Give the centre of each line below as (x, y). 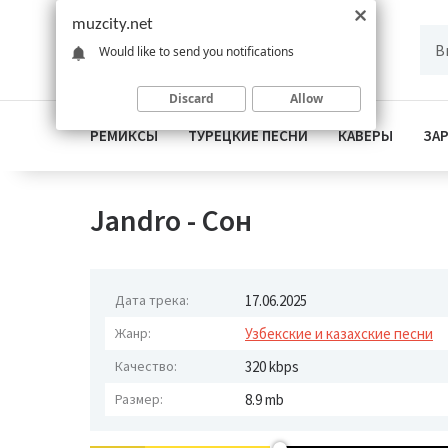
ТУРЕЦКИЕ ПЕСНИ (248, 135)
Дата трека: (152, 300)
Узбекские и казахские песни (339, 333)
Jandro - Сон (171, 220)
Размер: (139, 399)
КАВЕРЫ (365, 135)
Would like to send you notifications (196, 51)
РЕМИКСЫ (124, 135)
